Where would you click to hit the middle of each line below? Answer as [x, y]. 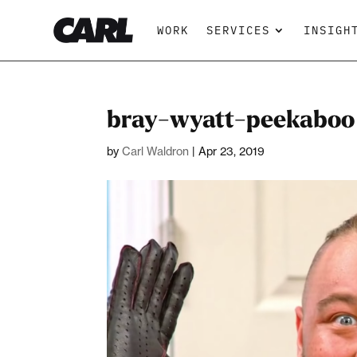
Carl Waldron [156, 151]
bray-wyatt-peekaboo [231, 120]
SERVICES [239, 30]
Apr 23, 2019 [232, 151]
